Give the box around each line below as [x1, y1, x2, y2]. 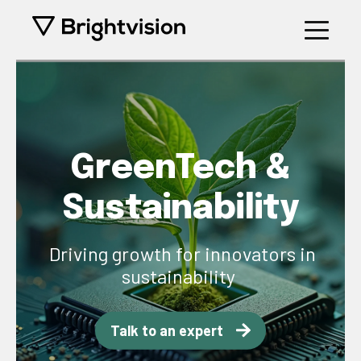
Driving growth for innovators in [45, 241, 316, 265]
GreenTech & [70, 151, 291, 186]
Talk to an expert [110, 321, 224, 339]
